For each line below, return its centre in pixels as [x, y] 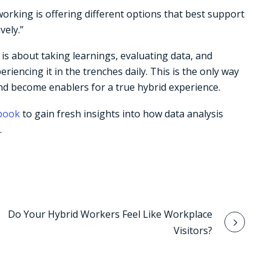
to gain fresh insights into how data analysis [122, 113]
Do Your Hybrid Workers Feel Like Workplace [110, 214]
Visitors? [193, 231]
